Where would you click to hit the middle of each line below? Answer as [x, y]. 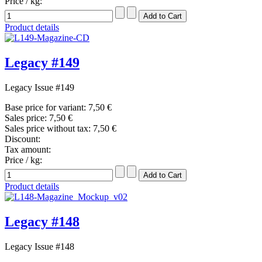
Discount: [23, 139]
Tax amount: [28, 150]
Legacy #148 [42, 222]
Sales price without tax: [49, 129]
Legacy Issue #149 [39, 88]
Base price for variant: [46, 108]
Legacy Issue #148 [39, 247]
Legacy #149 [42, 63]
